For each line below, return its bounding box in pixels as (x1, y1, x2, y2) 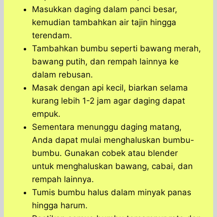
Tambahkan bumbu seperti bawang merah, (32, 44, 201, 54)
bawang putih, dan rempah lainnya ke (32, 57, 179, 67)
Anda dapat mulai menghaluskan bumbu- (32, 135, 194, 145)
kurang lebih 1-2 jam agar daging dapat (32, 96, 185, 106)
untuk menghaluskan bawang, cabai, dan (32, 161, 193, 171)
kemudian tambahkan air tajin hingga (32, 17, 176, 28)
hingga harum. (32, 201, 88, 211)
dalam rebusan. (32, 70, 93, 80)
